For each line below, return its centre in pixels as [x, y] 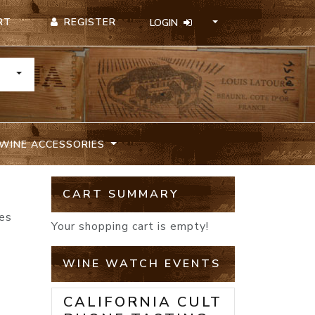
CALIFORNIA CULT [143, 302]
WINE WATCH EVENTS [142, 264]
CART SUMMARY [121, 194]
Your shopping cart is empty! [130, 227]
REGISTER [90, 22]
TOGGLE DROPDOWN [66, 73]
